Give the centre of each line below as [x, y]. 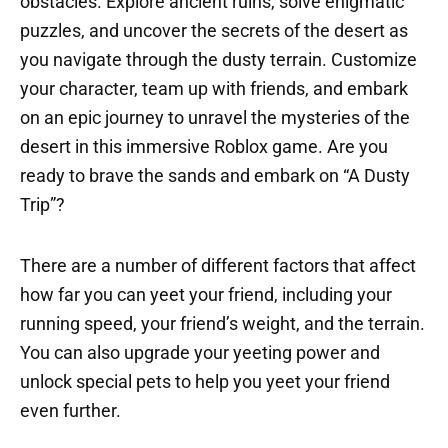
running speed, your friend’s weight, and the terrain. [222, 323]
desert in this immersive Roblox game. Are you [204, 146]
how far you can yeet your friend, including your [206, 294]
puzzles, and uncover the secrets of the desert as [214, 30]
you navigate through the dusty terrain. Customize [218, 59]
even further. [70, 410]
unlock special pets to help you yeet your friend [205, 381]
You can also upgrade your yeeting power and [200, 352]
